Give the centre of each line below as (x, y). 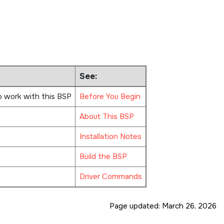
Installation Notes (110, 136)
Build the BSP (103, 156)
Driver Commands (110, 176)
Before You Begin (110, 96)
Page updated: (136, 206)
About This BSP (106, 116)
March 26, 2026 (189, 206)
